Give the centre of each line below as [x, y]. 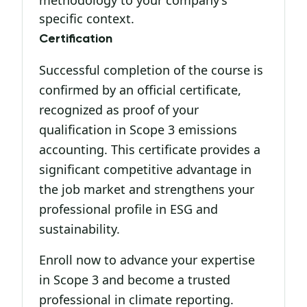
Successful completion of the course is [151, 70]
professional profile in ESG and [128, 209]
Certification [76, 39]
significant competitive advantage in [145, 169]
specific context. [87, 19]
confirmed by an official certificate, [140, 90]
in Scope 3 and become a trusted [135, 280]
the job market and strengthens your [147, 189]
